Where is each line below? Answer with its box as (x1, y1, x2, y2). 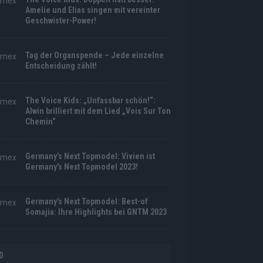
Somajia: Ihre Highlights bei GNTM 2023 (25, 207, 167, 217)
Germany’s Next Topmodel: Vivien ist (25, 151, 155, 161)
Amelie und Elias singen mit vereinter (25, 5, 160, 15)
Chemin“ (25, 117, 56, 127)
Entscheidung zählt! (25, 61, 97, 71)
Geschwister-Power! (25, 16, 96, 26)
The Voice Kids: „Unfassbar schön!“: (25, 96, 156, 106)
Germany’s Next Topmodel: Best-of (25, 197, 148, 207)
